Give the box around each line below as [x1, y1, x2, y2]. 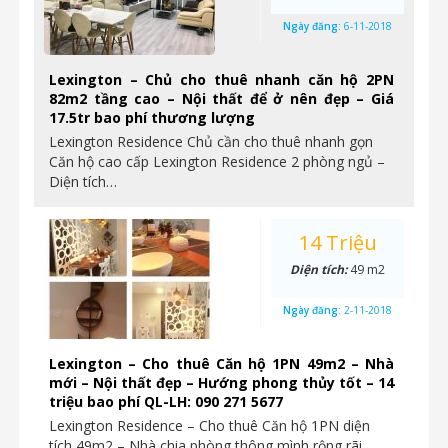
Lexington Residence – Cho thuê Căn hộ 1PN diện [49, 416, 370, 435]
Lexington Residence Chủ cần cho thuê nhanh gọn [49, 132, 373, 151]
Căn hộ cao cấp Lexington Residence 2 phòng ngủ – [49, 152, 385, 171]
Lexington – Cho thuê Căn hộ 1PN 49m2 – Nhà [49, 354, 394, 373]
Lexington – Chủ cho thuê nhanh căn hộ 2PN [49, 70, 394, 89]
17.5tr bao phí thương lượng [49, 108, 255, 127]
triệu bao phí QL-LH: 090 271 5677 [49, 392, 283, 411]
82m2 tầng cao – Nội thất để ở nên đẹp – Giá [49, 89, 394, 108]
